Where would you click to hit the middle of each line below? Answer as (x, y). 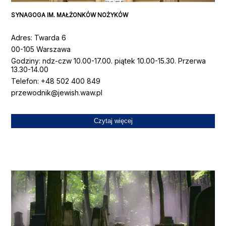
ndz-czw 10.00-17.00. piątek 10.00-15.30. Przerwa (124, 61)
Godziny (25, 61)
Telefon (24, 81)
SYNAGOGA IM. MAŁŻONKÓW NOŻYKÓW (70, 15)
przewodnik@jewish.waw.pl (57, 92)
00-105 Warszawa (41, 49)
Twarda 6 (50, 37)
